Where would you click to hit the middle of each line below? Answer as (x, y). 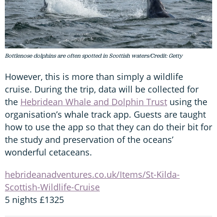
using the (187, 102)
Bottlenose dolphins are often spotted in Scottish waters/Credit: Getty (94, 56)
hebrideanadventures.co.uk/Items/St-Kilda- (92, 175)
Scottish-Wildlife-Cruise (52, 187)
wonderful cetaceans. (48, 152)
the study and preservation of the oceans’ (89, 140)
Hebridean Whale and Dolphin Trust (94, 102)
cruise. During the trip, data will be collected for (102, 89)
